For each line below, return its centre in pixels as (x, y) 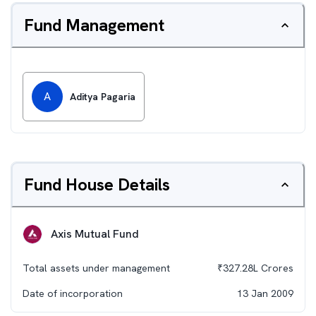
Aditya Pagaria (103, 97)
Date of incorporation (73, 293)
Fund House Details (97, 184)
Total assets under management (96, 268)
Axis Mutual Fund (95, 234)
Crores (276, 268)
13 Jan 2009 (265, 293)
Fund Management (94, 25)
